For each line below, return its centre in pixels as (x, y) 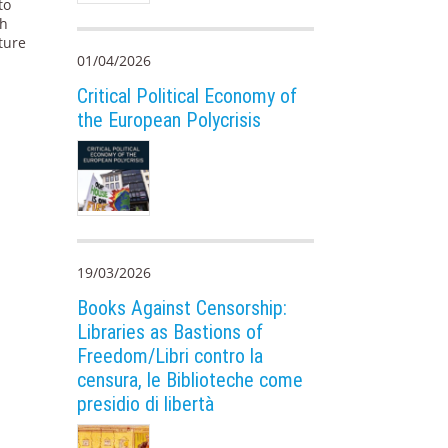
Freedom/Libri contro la (170, 356)
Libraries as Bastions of (170, 332)
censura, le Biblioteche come (190, 380)
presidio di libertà (146, 404)
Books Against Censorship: (182, 308)
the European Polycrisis (169, 119)
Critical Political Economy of (187, 95)
